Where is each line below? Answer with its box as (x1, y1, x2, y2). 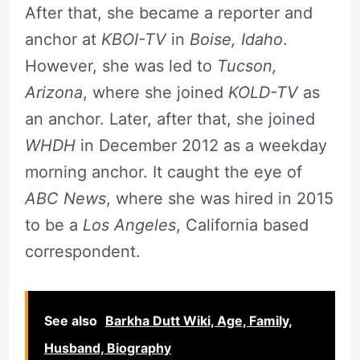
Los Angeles (82, 215, 176, 235)
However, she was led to (24, 55, 212, 76)
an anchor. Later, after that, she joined (24, 108, 315, 129)
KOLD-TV (227, 82, 298, 102)
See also (43, 312, 97, 329)
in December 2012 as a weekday (75, 135, 327, 155)
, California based (175, 215, 309, 235)
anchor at (24, 29, 101, 49)
